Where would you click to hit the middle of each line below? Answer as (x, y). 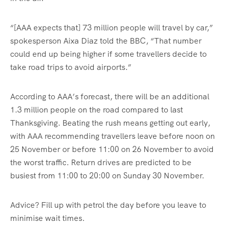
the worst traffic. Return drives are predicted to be (101, 163)
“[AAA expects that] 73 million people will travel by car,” (111, 28)
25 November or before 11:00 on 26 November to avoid (112, 149)
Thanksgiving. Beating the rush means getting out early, (110, 123)
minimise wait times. (47, 218)
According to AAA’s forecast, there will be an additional (110, 97)
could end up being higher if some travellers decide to (108, 54)
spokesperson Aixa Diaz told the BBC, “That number (106, 41)
